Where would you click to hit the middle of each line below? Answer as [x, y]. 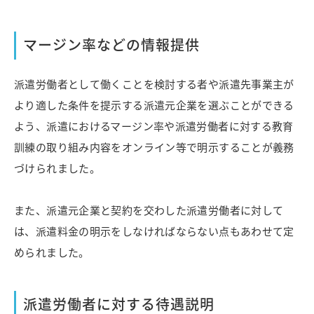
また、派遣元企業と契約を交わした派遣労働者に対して [149, 210]
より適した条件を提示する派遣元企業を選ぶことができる [154, 105]
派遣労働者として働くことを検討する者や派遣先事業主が [154, 84]
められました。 [52, 252]
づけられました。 [57, 168]
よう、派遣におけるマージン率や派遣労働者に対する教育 [154, 126]
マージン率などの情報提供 [111, 45]
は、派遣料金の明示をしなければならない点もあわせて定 [154, 231]
